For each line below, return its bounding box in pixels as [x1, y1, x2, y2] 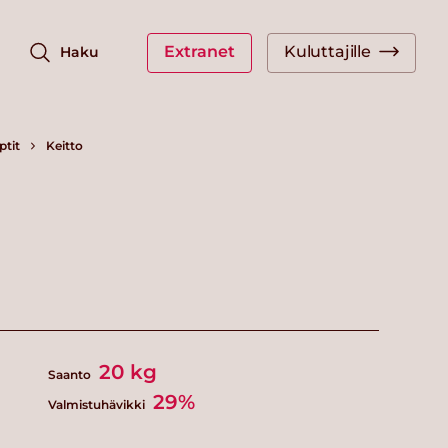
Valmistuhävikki [48, 397, 149, 413]
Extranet [163, 41, 235, 61]
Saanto [48, 367, 95, 383]
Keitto [46, 138, 83, 153]
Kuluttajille [283, 41, 371, 61]
